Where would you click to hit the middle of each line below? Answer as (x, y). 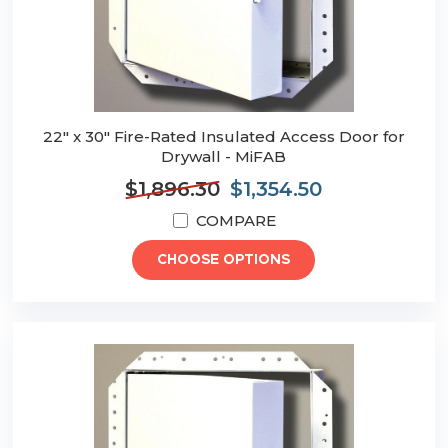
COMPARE (235, 221)
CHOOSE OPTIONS (224, 260)
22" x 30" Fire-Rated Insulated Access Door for (223, 137)
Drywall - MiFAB (224, 157)
